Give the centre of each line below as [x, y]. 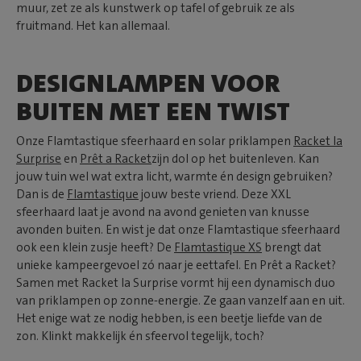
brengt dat [292, 247]
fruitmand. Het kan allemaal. [93, 25]
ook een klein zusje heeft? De [95, 247]
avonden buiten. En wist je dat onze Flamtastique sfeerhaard [178, 229]
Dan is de [41, 194]
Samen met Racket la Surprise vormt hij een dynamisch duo [176, 282]
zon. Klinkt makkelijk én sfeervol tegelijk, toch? [140, 336]
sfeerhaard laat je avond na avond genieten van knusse [163, 212]
